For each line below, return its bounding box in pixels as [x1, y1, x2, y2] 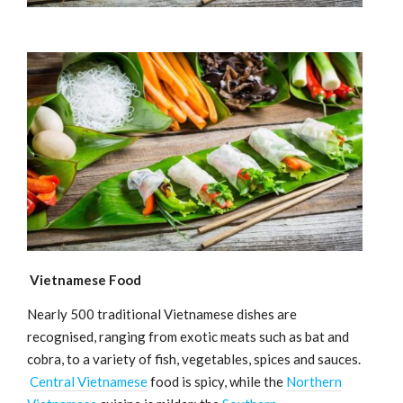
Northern [286, 372, 342, 390]
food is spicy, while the [148, 372, 286, 390]
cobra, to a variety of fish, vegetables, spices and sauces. [27, 350, 361, 367]
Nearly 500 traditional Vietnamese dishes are [27, 305, 297, 322]
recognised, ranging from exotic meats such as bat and [27, 327, 349, 345]
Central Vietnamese [30, 372, 148, 390]
